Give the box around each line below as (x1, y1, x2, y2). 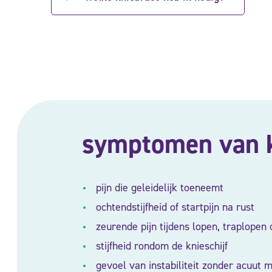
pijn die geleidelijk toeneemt (92, 180, 223, 195)
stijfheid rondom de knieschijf (92, 239, 228, 253)
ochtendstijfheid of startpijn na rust (92, 200, 254, 214)
